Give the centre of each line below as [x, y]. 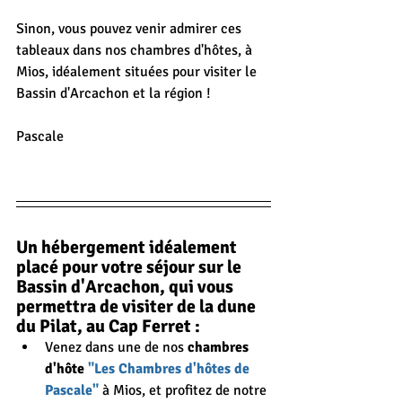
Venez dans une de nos [116, 348]
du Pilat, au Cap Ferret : [108, 327]
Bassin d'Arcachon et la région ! [114, 94]
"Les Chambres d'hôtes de [170, 369]
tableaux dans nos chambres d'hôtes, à [136, 51]
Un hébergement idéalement [128, 248]
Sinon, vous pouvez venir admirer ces [131, 29]
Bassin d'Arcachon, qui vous [127, 287]
